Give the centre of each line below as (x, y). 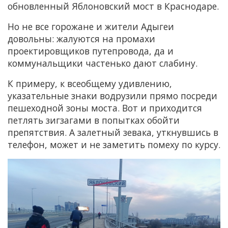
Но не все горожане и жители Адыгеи (91, 27)
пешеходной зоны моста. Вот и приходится (105, 108)
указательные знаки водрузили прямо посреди (112, 96)
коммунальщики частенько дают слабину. (103, 63)
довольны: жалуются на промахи (81, 39)
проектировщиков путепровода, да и (91, 51)
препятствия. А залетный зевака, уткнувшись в (113, 133)
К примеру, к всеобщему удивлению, (90, 84)
